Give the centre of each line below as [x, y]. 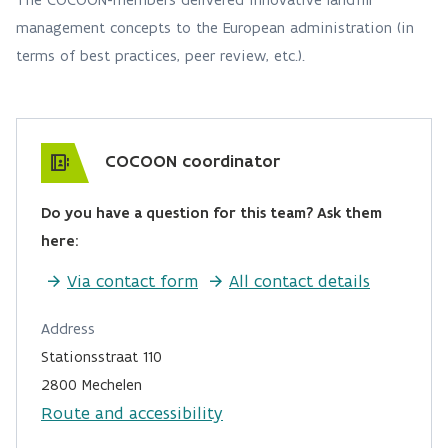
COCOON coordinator [192, 161]
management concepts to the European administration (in [215, 27]
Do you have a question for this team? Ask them [211, 212]
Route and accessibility [132, 413]
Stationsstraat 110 [101, 356]
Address [68, 328]
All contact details [299, 281]
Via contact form [132, 281]
